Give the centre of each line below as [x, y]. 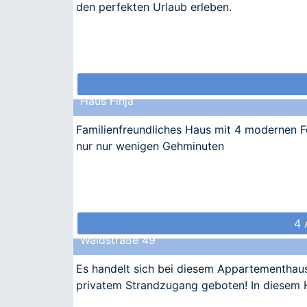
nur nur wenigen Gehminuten [150, 146]
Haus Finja [107, 101]
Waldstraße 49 [118, 240]
